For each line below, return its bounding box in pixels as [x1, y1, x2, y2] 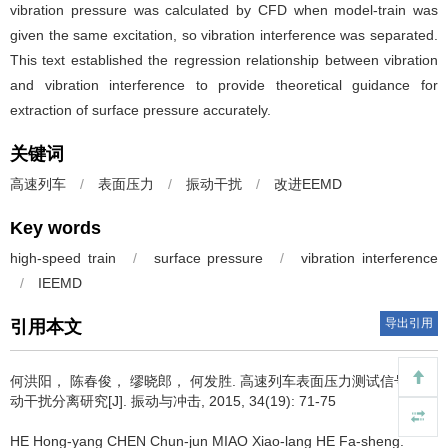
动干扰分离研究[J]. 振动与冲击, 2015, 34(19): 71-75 [10, 393, 336, 409]
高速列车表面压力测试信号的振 [240, 373, 436, 389]
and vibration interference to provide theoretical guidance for [10, 77, 438, 93]
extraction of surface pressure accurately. [10, 102, 271, 118]
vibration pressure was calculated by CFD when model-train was [10, 2, 438, 18]
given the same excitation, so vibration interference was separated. [10, 27, 438, 43]
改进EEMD [274, 176, 342, 192]
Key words [10, 218, 101, 238]
